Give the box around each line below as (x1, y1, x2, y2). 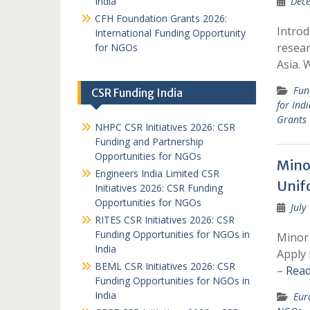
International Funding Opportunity (95, 26, 246, 39)
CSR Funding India (91, 86, 183, 100)
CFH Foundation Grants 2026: (95, 12, 227, 25)
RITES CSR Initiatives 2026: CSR (95, 213, 235, 226)
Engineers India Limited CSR (95, 167, 219, 180)
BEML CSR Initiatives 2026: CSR (95, 259, 235, 273)
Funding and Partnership (95, 135, 203, 148)
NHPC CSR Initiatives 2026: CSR (95, 120, 235, 134)
